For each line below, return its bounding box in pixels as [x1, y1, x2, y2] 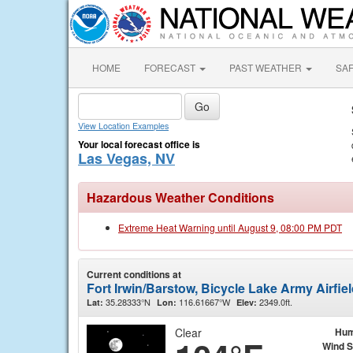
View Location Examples [78, 120, 169, 132]
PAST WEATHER [229, 61, 304, 74]
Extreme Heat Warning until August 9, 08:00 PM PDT [118, 221, 342, 234]
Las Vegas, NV [78, 148, 175, 169]
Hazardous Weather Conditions [87, 188, 274, 206]
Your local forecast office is [78, 137, 200, 151]
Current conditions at [87, 267, 181, 281]
